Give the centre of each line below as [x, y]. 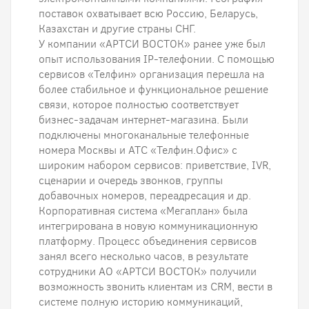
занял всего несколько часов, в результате [143, 256]
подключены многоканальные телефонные [144, 135]
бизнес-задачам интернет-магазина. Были [143, 120]
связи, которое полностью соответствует [139, 104]
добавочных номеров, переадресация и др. [145, 196]
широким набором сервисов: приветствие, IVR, [155, 165]
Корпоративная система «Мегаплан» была [143, 211]
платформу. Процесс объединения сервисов [148, 241]
